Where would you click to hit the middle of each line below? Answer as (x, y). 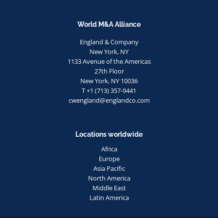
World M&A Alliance (109, 25)
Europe (109, 158)
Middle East (109, 188)
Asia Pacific (109, 168)
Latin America (109, 197)
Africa (109, 149)
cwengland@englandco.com (109, 100)
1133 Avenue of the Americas (109, 62)
